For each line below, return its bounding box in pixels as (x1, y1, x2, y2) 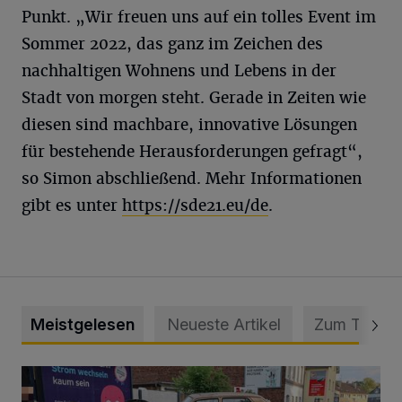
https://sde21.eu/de (122, 196, 268, 215)
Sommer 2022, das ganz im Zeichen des (22, 34, 323, 54)
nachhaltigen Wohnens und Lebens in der (22, 61, 336, 81)
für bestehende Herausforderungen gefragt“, (22, 142, 363, 162)
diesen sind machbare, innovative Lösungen (22, 115, 357, 135)
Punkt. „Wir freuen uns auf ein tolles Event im (22, 7, 376, 27)
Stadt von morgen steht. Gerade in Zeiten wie (22, 88, 366, 108)
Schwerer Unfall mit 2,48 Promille (21, 367, 238, 385)
